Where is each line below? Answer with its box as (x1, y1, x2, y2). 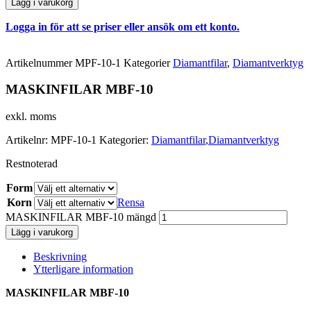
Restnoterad (6, 157, 58, 169)
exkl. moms (6, 110, 56, 122)
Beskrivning (33, 250, 87, 262)
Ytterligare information (33, 262, 133, 275)
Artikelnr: (6, 133, 51, 146)
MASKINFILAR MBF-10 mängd (6, 210, 156, 223)
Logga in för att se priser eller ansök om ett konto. (6, 20, 239, 33)
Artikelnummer (6, 56, 75, 69)
